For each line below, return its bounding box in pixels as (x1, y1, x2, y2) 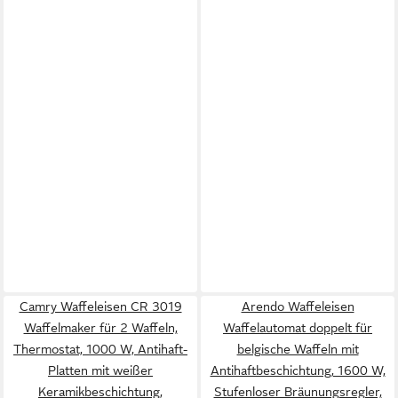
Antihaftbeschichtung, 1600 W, (210, 363, 386, 378)
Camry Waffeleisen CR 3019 (19, 299, 182, 314)
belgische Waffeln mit (236, 342, 359, 356)
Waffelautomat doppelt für (223, 321, 372, 335)
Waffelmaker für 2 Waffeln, (23, 321, 178, 335)
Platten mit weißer (48, 363, 153, 378)
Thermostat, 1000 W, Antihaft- (13, 342, 187, 356)
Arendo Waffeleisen (241, 299, 354, 314)
